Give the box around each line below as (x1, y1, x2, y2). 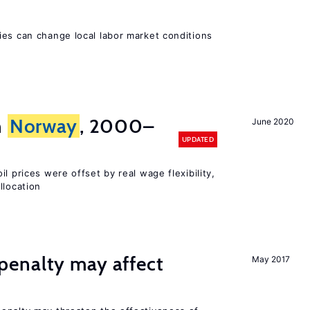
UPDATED (181, 134, 214, 144)
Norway (9, 114, 77, 138)
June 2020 (252, 116, 294, 127)
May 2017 (252, 254, 290, 264)
